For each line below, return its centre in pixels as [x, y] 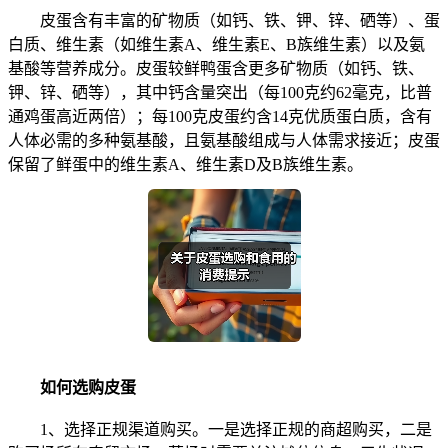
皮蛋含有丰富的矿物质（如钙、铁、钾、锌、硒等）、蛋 [224, 20]
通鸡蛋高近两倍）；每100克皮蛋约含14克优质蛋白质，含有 [220, 116]
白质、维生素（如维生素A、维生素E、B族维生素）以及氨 [216, 44]
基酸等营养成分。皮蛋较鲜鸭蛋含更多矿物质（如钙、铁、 [216, 68]
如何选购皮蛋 [88, 387]
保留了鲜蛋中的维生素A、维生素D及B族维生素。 [185, 164]
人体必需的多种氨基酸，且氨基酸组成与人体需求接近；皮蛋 [224, 140]
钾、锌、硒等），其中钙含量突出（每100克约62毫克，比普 [220, 92]
